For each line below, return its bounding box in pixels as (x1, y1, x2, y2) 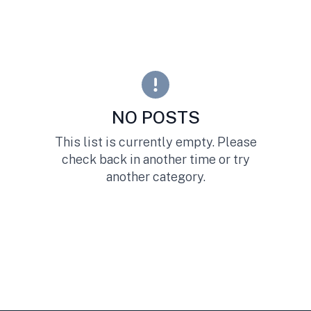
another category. (106, 169, 205, 184)
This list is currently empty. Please (54, 134, 257, 149)
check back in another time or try (61, 151, 250, 167)
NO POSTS (111, 106, 200, 128)
